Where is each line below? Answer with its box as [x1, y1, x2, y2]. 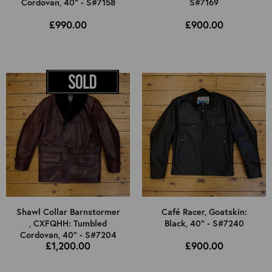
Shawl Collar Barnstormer [16, 206, 120, 218]
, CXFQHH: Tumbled [29, 217, 107, 229]
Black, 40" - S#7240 [164, 217, 244, 229]
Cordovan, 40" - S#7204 [19, 229, 117, 241]
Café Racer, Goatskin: [161, 206, 247, 218]
